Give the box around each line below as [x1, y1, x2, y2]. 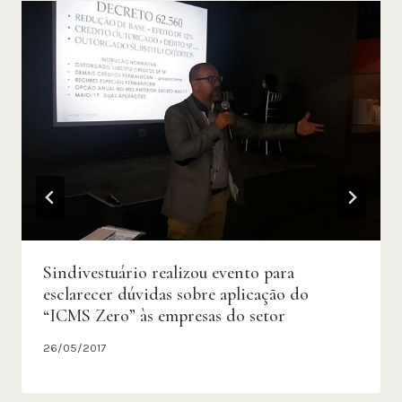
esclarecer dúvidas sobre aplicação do [43, 284, 309, 306]
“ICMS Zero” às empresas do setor [43, 305, 285, 328]
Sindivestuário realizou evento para [43, 262, 294, 284]
